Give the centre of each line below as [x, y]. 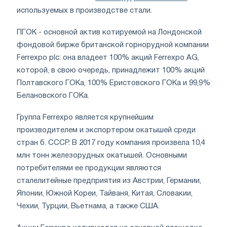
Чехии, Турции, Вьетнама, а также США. [88, 206]
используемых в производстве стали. [84, 11]
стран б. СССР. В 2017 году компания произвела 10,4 [111, 143]
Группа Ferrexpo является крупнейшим [85, 118]
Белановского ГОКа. [53, 96]
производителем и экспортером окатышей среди [106, 130]
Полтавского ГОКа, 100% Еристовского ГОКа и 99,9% [113, 83]
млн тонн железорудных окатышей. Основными [102, 156]
